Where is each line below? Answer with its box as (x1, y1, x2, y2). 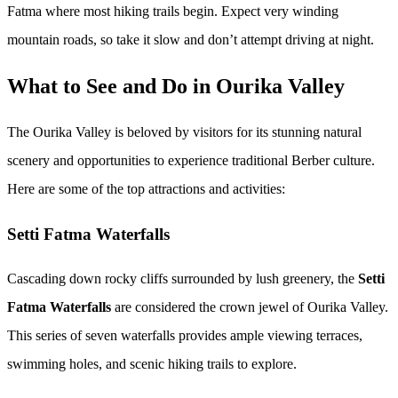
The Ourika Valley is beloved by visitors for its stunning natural (7, 124, 362, 139)
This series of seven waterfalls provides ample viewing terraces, (7, 328, 362, 344)
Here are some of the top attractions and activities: (7, 181, 285, 196)
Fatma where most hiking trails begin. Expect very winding (7, 4, 338, 20)
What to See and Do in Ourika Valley (7, 75, 345, 99)
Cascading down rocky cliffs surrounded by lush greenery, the (7, 271, 358, 287)
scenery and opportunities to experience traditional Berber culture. (7, 153, 375, 168)
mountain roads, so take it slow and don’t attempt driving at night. (7, 32, 374, 48)
